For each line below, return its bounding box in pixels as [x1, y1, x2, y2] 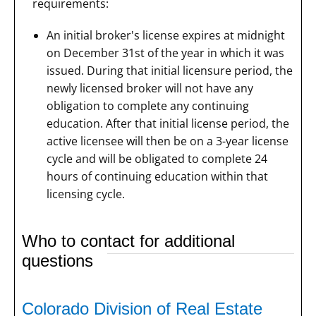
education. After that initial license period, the [47, 116, 289, 132]
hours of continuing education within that [47, 169, 268, 185]
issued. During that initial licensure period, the [47, 63, 293, 79]
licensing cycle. [47, 186, 125, 202]
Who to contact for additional [22, 231, 235, 251]
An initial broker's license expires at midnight [47, 28, 285, 44]
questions [22, 251, 93, 271]
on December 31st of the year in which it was [47, 45, 284, 61]
